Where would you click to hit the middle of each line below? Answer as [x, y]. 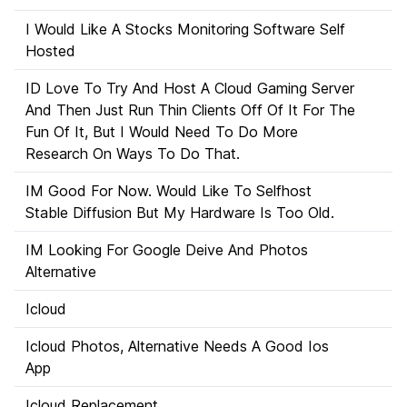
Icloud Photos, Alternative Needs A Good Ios [177, 346]
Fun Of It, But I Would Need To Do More [162, 132]
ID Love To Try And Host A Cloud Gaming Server [190, 88]
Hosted [50, 51]
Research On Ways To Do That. [133, 154]
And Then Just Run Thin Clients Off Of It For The [190, 110]
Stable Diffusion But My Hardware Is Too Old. [180, 213]
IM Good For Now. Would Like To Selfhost [169, 191]
